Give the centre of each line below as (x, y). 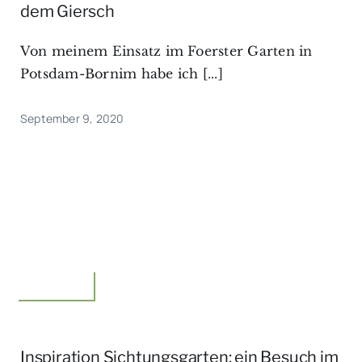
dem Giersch (67, 12)
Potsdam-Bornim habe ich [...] (121, 74)
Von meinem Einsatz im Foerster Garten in (166, 51)
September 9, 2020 (72, 119)
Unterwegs (53, 282)
